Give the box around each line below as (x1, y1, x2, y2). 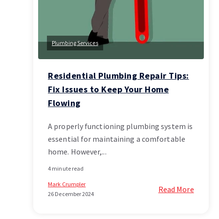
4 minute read (48, 165, 84, 172)
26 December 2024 (48, 190, 94, 197)
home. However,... (48, 147, 107, 156)
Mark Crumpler (48, 180, 86, 188)
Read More (158, 184, 194, 194)
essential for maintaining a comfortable (48, 134, 185, 144)
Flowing (48, 97, 81, 109)
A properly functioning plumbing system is (48, 121, 193, 131)
